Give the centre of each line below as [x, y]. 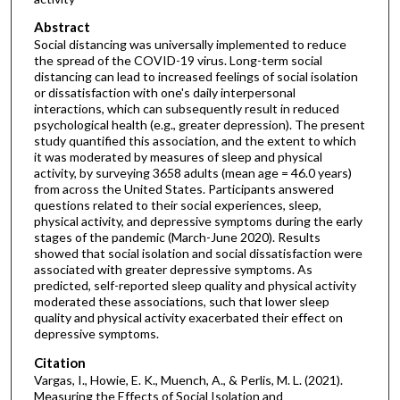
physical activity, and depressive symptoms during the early [198, 221]
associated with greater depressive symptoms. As [173, 270]
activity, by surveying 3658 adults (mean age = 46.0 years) [192, 173]
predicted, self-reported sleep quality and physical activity [195, 286]
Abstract [62, 27]
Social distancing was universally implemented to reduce [190, 45]
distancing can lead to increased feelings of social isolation [196, 77]
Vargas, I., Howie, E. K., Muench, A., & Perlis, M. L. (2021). [188, 379]
